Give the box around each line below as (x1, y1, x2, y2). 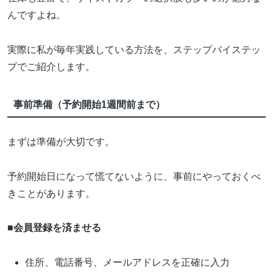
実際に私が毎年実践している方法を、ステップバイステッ (7, 44, 261, 55)
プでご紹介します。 (7, 61, 95, 72)
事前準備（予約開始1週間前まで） (13, 99, 165, 110)
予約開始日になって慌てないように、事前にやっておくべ (7, 171, 261, 182)
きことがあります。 (7, 188, 95, 199)
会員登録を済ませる (13, 222, 101, 233)
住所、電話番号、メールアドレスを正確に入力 (25, 257, 230, 268)
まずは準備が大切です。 (7, 136, 115, 147)
